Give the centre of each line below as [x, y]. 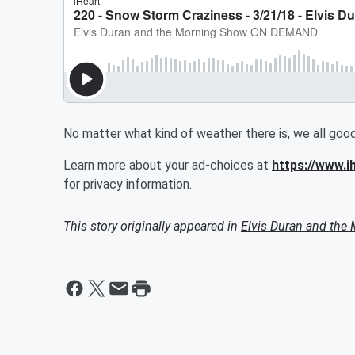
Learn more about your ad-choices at [168, 165]
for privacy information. [128, 184]
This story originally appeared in [152, 226]
